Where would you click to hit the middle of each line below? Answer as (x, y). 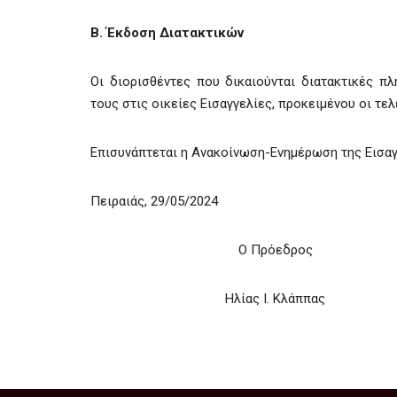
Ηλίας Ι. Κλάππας (275, 299)
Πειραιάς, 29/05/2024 (154, 201)
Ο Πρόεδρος (275, 250)
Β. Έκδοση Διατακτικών (167, 33)
